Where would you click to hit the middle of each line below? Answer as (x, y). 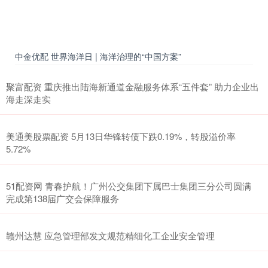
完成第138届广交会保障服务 (63, 198)
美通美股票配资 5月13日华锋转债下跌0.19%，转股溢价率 (121, 136)
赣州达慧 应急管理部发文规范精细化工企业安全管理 (110, 235)
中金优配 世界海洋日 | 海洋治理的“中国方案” (98, 56)
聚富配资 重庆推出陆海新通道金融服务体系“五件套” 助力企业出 (133, 86)
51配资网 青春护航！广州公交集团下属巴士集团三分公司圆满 (129, 185)
